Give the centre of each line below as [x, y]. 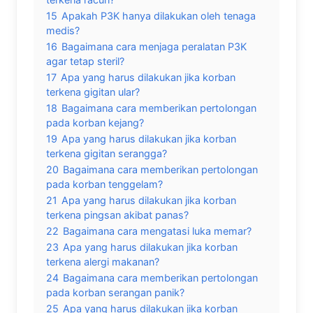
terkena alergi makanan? [103, 261]
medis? [63, 30]
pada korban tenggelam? [104, 184]
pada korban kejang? [95, 122]
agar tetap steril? [85, 61]
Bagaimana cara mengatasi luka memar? [157, 231]
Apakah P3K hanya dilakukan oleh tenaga [159, 15]
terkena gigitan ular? [93, 92]
